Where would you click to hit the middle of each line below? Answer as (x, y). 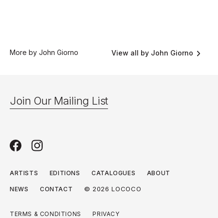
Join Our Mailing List (59, 101)
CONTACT (56, 189)
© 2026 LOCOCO (113, 189)
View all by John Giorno (152, 53)
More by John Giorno (44, 53)
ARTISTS (24, 173)
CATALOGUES (114, 173)
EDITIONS (65, 173)
